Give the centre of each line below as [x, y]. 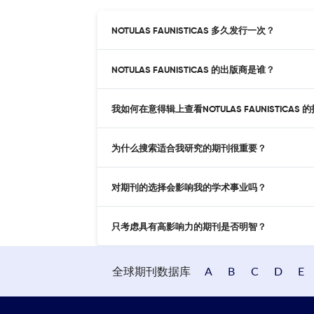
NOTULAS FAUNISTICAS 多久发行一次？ [193, 31]
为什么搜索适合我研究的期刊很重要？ [189, 149]
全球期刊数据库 [151, 271]
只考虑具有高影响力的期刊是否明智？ [189, 227]
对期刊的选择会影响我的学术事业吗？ [189, 188]
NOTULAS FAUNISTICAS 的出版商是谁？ [193, 70]
